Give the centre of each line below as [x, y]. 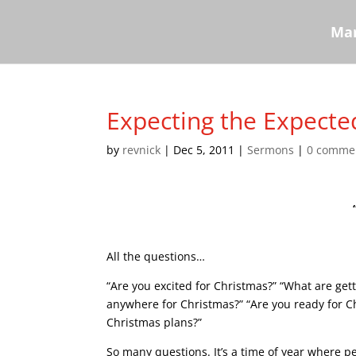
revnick [142, 150]
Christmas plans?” [155, 322]
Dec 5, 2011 [204, 150]
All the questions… [156, 256]
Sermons [271, 150]
